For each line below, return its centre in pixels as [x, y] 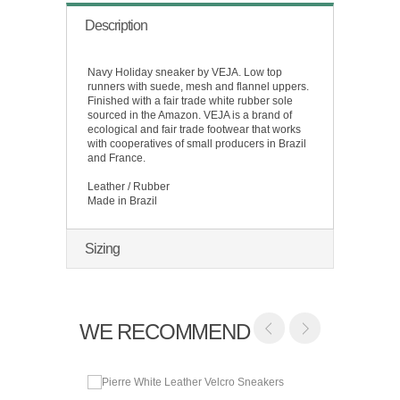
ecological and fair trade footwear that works [194, 130]
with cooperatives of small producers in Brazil [197, 144]
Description [116, 26]
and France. [117, 158]
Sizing [102, 249]
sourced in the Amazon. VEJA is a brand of [190, 116]
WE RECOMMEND [165, 332]
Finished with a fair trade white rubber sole [190, 101]
